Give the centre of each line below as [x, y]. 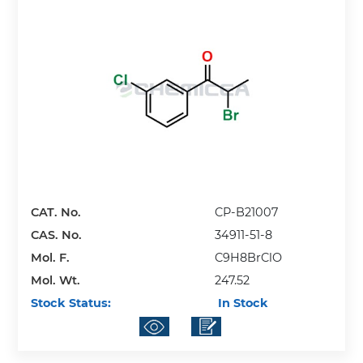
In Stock [242, 303]
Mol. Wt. [56, 280]
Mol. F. [51, 257]
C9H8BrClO [249, 257]
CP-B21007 [247, 212]
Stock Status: [71, 303]
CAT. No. [56, 212]
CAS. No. [57, 235]
